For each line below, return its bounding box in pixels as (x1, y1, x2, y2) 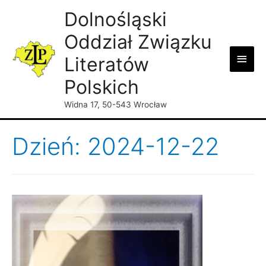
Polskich (64, 75, 139, 99)
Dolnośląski (64, 7, 167, 31)
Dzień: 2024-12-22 (12, 131, 219, 161)
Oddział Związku (64, 30, 212, 53)
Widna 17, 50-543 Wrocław (64, 99, 167, 109)
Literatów (64, 52, 149, 76)
